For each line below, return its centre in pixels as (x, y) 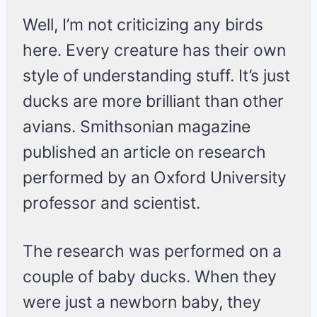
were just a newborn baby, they (142, 302)
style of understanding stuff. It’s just (156, 76)
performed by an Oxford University (155, 178)
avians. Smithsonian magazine (137, 127)
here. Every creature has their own (154, 51)
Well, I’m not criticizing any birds (143, 25)
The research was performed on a (152, 252)
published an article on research (144, 152)
